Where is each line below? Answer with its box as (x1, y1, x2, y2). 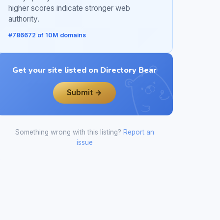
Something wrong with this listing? (15, 128, 123, 136)
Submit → (67, 88, 102, 98)
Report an (123, 128, 154, 136)
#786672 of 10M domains (8, 31, 86, 39)
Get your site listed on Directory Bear (12, 64, 157, 76)
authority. (8, 14, 39, 24)
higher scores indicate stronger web (8, 3, 130, 13)
